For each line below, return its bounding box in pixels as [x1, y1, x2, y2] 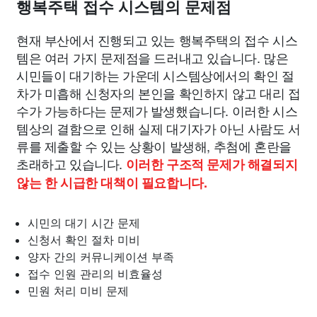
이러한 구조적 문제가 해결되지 [125, 155, 298, 173]
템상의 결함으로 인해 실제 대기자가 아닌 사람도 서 [16, 119, 301, 137]
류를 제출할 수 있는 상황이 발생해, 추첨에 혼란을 [16, 137, 292, 155]
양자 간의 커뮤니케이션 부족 [28, 250, 174, 264]
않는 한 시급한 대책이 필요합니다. [16, 173, 207, 192]
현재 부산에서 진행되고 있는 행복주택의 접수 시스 [16, 30, 298, 49]
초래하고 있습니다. [16, 154, 126, 173]
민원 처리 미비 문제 [28, 284, 129, 298]
